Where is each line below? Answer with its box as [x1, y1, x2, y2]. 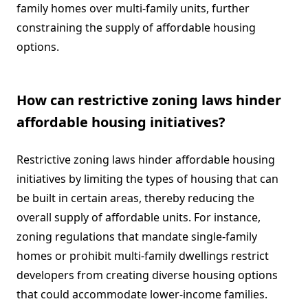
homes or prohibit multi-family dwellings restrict [16, 248, 269, 264]
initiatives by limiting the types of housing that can [16, 171, 278, 187]
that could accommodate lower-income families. [16, 287, 267, 302]
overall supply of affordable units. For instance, [16, 210, 261, 225]
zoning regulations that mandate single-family [16, 229, 257, 245]
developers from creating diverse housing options [16, 267, 278, 283]
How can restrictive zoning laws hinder [16, 91, 281, 110]
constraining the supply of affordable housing [16, 20, 256, 36]
